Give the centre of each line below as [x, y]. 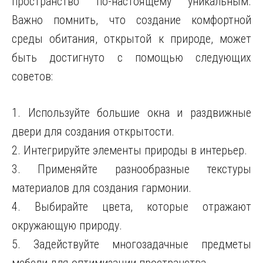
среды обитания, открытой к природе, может [131, 39]
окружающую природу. [67, 225]
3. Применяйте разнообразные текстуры [131, 169]
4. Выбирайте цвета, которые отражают [131, 207]
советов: [32, 76]
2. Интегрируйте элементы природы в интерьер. [129, 150]
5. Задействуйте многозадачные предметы [131, 244]
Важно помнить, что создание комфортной [131, 20]
